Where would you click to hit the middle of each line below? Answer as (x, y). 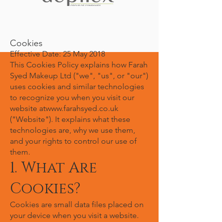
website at (28, 108)
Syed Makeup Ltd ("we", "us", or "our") (79, 76)
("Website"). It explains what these (70, 119)
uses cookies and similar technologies (77, 86)
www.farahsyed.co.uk (82, 108)
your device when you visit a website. (74, 215)
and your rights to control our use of (73, 141)
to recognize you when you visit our (72, 97)
